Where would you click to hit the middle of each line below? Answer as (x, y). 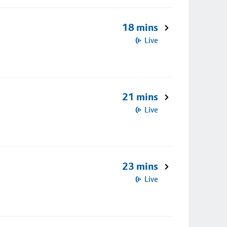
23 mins (140, 166)
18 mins (140, 27)
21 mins (140, 97)
